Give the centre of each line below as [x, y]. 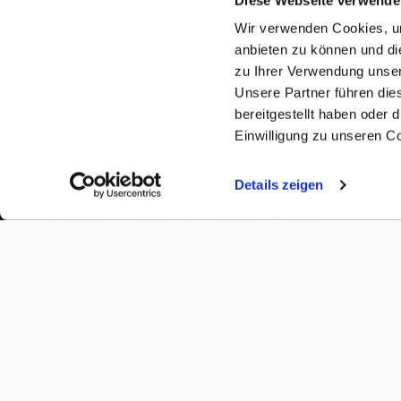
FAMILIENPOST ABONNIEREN [203, 391]
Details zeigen [279, 185]
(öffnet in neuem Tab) [176, 194]
